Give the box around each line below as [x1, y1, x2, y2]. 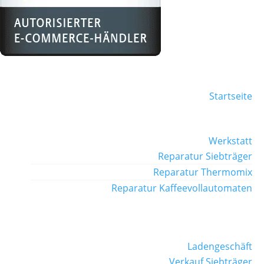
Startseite [209, 89, 252, 103]
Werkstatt [209, 134, 252, 147]
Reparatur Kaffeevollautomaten [111, 181, 252, 194]
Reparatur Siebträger [158, 149, 252, 163]
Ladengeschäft [187, 239, 252, 253]
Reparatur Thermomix [153, 165, 252, 179]
